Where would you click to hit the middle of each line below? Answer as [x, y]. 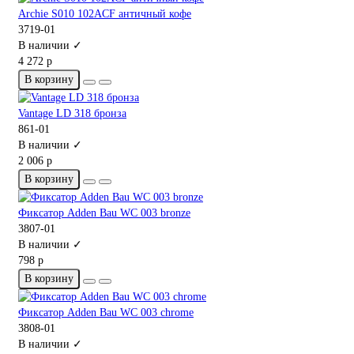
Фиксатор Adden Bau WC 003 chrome [106, 313]
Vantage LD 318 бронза [72, 114]
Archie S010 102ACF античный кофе [105, 14]
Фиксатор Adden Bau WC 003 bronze [104, 213]
